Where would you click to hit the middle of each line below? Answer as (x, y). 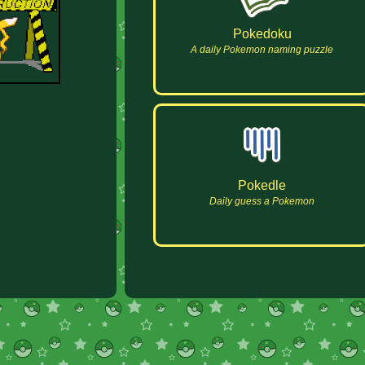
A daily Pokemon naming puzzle (262, 50)
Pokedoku (262, 34)
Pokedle (262, 186)
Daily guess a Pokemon (262, 202)
